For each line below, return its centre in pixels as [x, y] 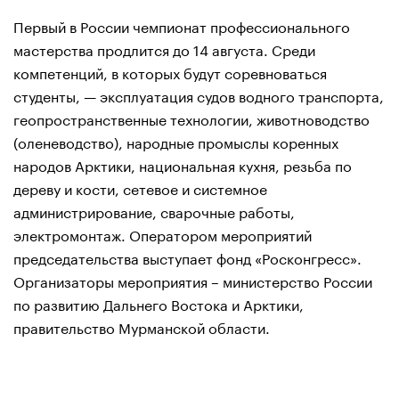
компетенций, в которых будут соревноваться [170, 71]
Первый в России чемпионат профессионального [182, 25]
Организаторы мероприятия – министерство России [193, 280]
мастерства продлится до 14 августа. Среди [164, 48]
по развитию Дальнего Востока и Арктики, [159, 303]
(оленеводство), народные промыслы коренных [176, 141]
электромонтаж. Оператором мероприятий [163, 233]
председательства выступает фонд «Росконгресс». [187, 256]
